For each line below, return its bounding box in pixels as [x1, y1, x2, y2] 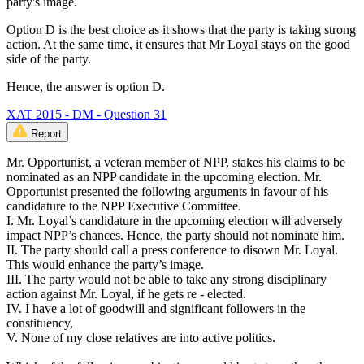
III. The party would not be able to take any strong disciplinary [6, 272, 327, 287]
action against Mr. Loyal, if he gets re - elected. [6, 287, 246, 301]
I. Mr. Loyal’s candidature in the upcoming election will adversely [6, 214, 343, 228]
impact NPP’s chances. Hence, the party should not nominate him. [6, 228, 344, 243]
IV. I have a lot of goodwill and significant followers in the [6, 301, 305, 316]
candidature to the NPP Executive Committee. [6, 199, 241, 214]
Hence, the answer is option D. [6, 80, 165, 94]
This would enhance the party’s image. [6, 258, 204, 272]
